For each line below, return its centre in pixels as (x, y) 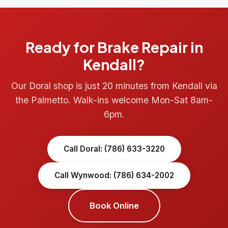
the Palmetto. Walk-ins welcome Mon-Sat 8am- (114, 100)
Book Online (114, 205)
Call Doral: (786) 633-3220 (114, 149)
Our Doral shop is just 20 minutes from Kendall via (114, 85)
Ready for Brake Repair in (114, 47)
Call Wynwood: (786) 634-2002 (114, 175)
